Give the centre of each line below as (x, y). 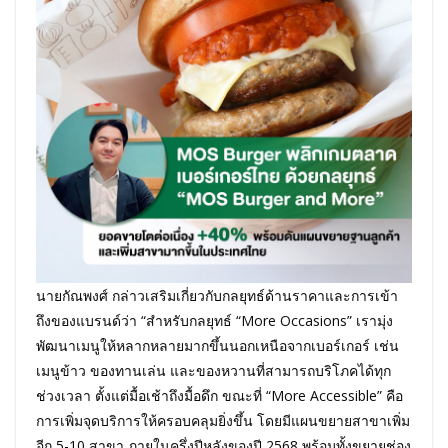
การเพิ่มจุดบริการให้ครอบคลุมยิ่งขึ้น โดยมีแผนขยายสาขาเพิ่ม (223, 420)
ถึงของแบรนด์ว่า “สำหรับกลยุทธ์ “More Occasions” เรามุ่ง (214, 320)
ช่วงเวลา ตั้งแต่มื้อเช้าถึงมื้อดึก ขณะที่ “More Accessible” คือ (219, 395)
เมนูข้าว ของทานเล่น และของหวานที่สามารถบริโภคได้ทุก (213, 370)
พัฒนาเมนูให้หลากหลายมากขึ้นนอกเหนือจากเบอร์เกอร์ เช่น (217, 345)
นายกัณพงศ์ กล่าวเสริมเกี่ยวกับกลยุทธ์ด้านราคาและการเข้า (217, 295)
